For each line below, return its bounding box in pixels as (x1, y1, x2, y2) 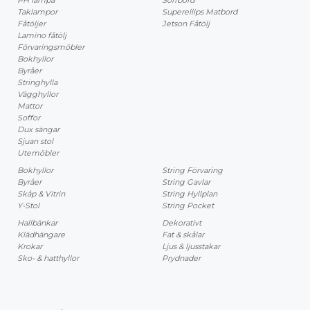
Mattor (17, 100, 42, 111)
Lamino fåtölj (17, 30, 66, 40)
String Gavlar (162, 176, 210, 187)
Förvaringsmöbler (17, 42, 84, 52)
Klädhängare (17, 229, 65, 239)
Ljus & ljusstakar (162, 241, 220, 251)
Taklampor (17, 6, 57, 17)
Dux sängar (17, 124, 60, 134)
